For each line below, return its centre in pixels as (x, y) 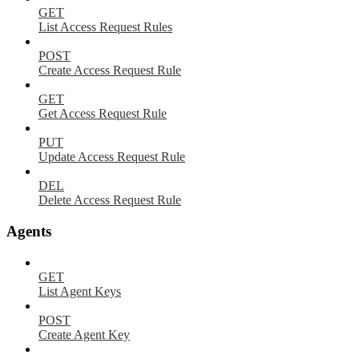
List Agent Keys (80, 291)
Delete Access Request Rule (110, 200)
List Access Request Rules (105, 27)
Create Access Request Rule (110, 71)
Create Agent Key (84, 334)
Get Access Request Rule (103, 114)
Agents (29, 231)
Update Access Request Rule (112, 157)
